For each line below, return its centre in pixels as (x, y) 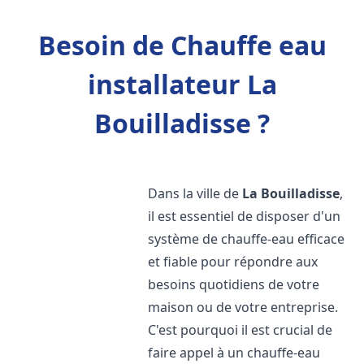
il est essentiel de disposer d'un (245, 216)
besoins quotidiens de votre (234, 284)
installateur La (182, 84)
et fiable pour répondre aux (233, 262)
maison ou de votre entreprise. (243, 307)
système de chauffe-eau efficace (247, 239)
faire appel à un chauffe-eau (234, 353)
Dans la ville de (195, 193)
